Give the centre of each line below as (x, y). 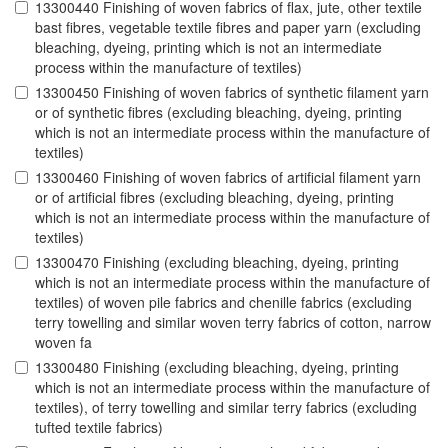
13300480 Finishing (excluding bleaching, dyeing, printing (217, 367)
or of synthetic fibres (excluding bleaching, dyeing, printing (218, 112)
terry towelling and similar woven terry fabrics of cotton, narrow (233, 322)
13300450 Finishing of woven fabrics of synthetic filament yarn (232, 92)
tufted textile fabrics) (99, 427)
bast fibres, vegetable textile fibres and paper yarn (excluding (228, 27)
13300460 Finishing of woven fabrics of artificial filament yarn (228, 177)
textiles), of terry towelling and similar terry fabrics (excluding (226, 407)
